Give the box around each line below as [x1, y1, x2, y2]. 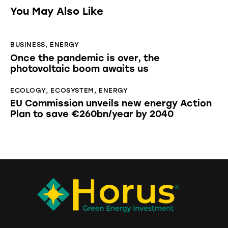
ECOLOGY [10, 86, 46, 94]
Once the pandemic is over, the [10, 52, 160, 64]
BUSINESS [10, 41, 45, 49]
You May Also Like [10, 5, 103, 18]
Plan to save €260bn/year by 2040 [10, 108, 174, 120]
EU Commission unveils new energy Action [10, 98, 212, 109]
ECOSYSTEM [50, 86, 94, 94]
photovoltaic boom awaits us [10, 63, 149, 74]
